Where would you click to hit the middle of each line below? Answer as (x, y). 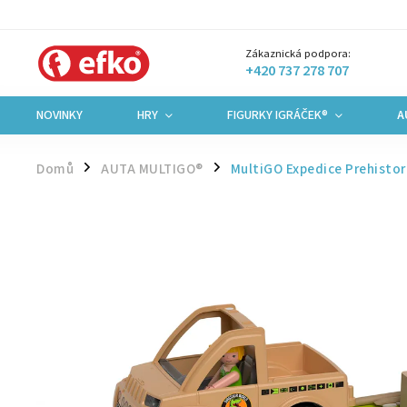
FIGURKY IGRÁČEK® (278, 115)
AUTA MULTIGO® (152, 169)
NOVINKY (60, 115)
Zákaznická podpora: (298, 54)
